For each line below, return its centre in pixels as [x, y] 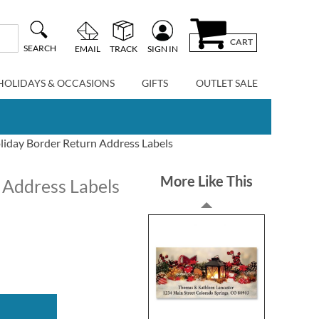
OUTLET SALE [226, 83]
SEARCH [40, 48]
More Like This [207, 181]
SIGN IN [162, 48]
